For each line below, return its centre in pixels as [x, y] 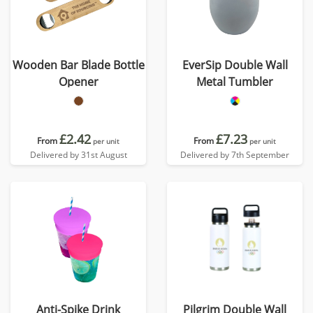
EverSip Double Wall [235, 65]
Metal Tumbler [235, 82]
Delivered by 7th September [235, 155]
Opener [78, 82]
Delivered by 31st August [78, 155]
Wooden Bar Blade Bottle [78, 65]
